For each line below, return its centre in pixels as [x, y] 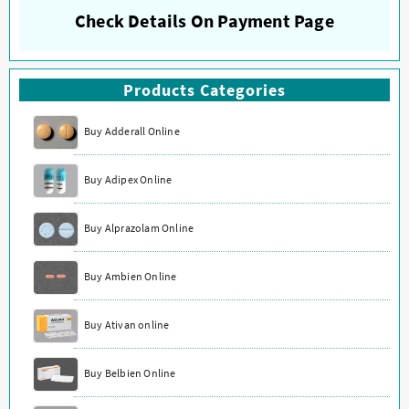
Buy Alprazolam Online [139, 227]
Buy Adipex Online [128, 179]
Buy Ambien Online [131, 276]
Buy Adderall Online [132, 131]
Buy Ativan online [127, 324]
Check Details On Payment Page [204, 21]
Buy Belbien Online [130, 372]
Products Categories [204, 89]
